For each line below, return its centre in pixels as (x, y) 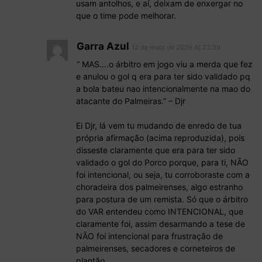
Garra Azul (103, 46)
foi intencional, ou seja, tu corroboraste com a (163, 175)
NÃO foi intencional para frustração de (149, 236)
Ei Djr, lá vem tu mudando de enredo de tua (159, 126)
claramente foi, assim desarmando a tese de (161, 224)
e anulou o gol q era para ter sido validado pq (163, 77)
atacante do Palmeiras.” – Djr (131, 101)
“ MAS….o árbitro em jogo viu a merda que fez (165, 64)
